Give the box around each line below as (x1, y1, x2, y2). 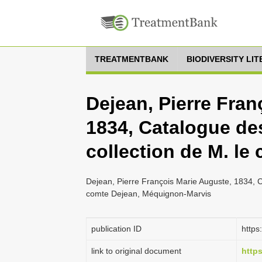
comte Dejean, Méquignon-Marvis (86, 189, 211, 198)
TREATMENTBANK (95, 54, 168, 64)
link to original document (91, 246, 181, 256)
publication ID (91, 224, 142, 233)
